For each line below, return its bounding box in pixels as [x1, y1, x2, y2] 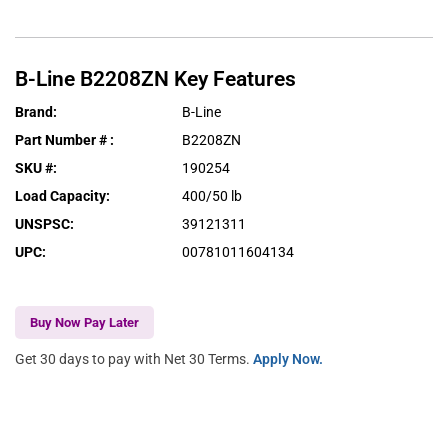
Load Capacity [15, 187, 106, 204]
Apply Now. [253, 350, 323, 367]
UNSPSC [15, 215, 70, 232]
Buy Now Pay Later [30, 314, 139, 330]
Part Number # [15, 131, 110, 148]
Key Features [174, 66, 296, 91]
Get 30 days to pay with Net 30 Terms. [15, 350, 253, 367]
